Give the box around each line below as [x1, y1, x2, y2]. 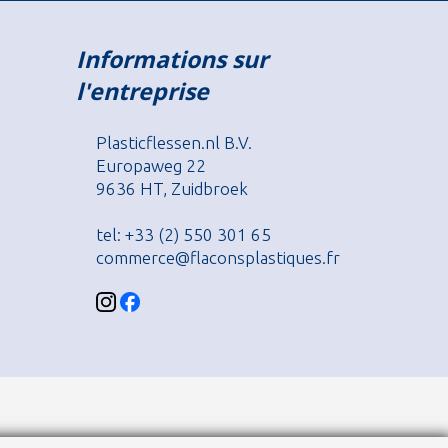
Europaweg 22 [96, 156, 207, 175]
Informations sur [76, 43, 269, 75]
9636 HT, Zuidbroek [96, 179, 249, 198]
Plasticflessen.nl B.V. [96, 133, 253, 152]
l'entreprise [76, 75, 210, 107]
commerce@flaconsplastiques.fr [96, 248, 341, 267]
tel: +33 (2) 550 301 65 [96, 225, 272, 244]
